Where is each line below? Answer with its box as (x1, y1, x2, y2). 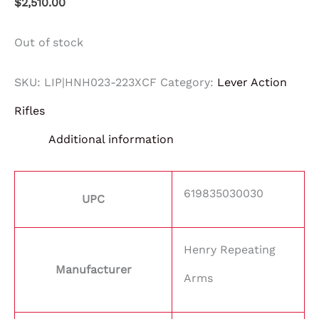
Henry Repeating (184, 242, 276, 256)
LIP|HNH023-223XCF (44, 75, 157, 89)
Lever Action (217, 75, 287, 89)
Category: (160, 75, 217, 89)
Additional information (48, 132, 174, 146)
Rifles (14, 103, 45, 117)
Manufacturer (55, 262, 132, 276)
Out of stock (14, 35, 83, 49)
